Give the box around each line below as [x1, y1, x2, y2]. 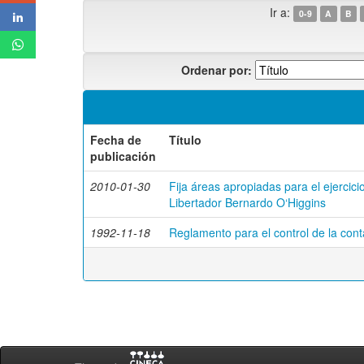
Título [169, 132, 201, 148]
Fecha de [90, 132, 141, 148]
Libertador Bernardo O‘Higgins [169, 194, 326, 210]
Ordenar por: [181, 61, 252, 78]
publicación [90, 148, 156, 164]
